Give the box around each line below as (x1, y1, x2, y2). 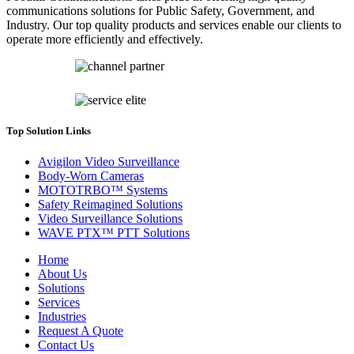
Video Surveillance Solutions (38, 212, 183, 226)
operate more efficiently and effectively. (6, 32, 203, 47)
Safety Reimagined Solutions (38, 198, 183, 212)
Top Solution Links (6, 125, 91, 137)
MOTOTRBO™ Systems (38, 183, 168, 198)
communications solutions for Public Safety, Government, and (6, 4, 314, 18)
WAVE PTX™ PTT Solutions (38, 226, 190, 240)
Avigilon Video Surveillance (38, 155, 179, 169)
